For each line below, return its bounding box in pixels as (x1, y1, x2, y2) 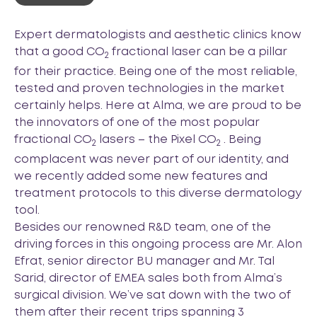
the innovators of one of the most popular (14, 117, 260, 129)
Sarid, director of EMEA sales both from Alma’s (14, 273, 282, 284)
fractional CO (14, 134, 92, 146)
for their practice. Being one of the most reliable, (14, 67, 297, 78)
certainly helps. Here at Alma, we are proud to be (14, 100, 301, 112)
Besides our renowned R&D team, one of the (14, 222, 271, 234)
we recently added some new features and (14, 171, 267, 183)
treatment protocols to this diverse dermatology (14, 188, 301, 200)
